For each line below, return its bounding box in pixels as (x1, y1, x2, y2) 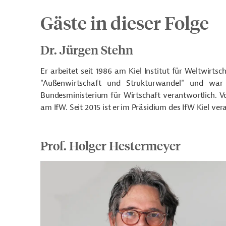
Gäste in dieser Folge (40, 11, 209, 34)
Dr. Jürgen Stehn (40, 42, 133, 57)
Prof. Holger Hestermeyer (40, 138, 181, 153)
